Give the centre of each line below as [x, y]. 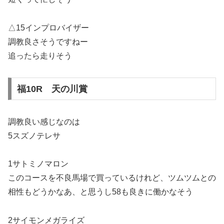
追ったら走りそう [40, 56]
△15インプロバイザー [48, 28]
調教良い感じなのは [44, 121]
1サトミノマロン [38, 164]
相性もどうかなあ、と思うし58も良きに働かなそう [100, 192]
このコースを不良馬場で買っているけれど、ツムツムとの [112, 178]
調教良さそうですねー [48, 42]
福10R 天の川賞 [52, 89]
